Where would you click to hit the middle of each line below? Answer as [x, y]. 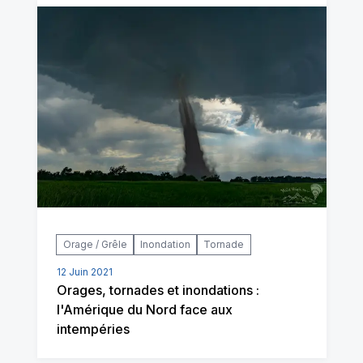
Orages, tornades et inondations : [158, 290]
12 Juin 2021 [84, 272]
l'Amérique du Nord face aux [144, 310]
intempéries [93, 329]
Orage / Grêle [95, 245]
